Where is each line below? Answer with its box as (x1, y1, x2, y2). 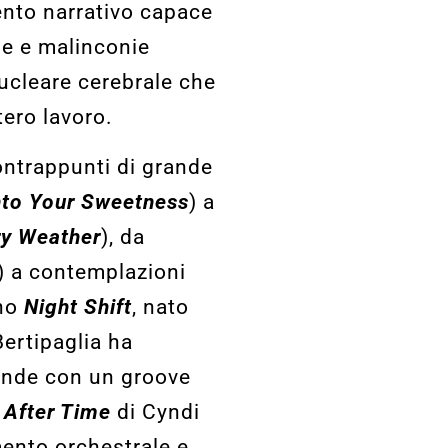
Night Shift (23, 294, 132, 319)
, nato (131, 294, 189, 319)
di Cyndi (110, 399, 200, 424)
